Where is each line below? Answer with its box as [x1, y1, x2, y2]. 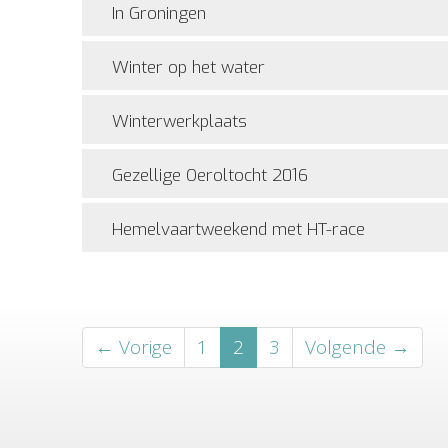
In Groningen [112, 2, 206, 25]
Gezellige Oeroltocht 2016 [112, 164, 308, 187]
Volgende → [305, 334, 410, 360]
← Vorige [95, 334, 172, 360]
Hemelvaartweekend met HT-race [112, 218, 365, 241]
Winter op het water [112, 56, 265, 79]
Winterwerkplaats [112, 110, 247, 133]
